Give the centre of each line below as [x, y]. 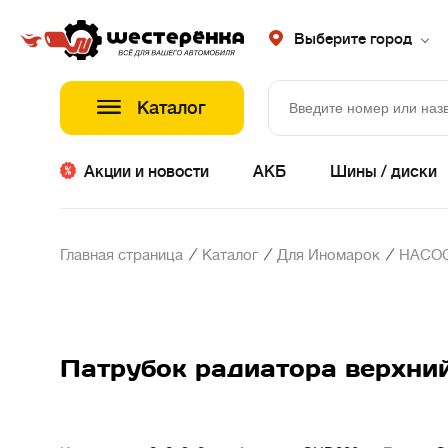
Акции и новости [146, 172]
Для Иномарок [328, 255]
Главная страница [121, 255]
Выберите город [353, 39]
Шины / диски [383, 172]
